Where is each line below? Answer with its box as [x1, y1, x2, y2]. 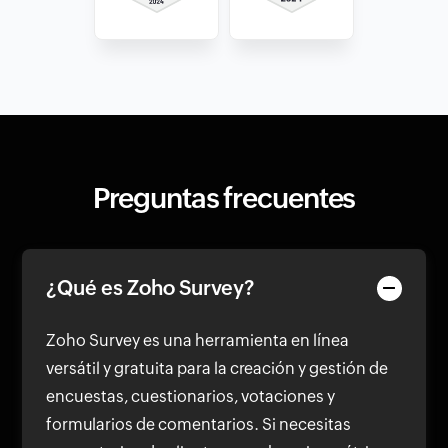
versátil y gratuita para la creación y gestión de [46, 358, 389, 378]
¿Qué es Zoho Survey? [46, 275, 255, 299]
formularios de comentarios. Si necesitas [46, 414, 352, 434]
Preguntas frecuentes [92, 181, 356, 214]
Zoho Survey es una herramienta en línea [46, 330, 350, 350]
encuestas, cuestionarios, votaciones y [46, 386, 336, 406]
